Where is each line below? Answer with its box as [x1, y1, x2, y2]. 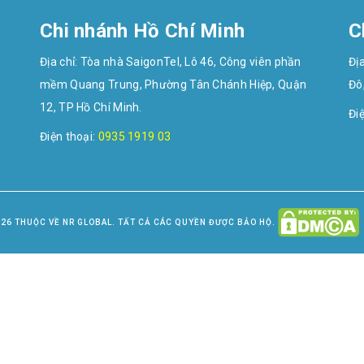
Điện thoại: [40, 129, 98, 143]
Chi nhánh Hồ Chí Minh [40, 19, 245, 42]
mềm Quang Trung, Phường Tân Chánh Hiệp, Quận [40, 77, 307, 91]
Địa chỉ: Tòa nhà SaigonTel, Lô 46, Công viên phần [40, 54, 301, 68]
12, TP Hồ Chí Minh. [40, 100, 142, 114]
